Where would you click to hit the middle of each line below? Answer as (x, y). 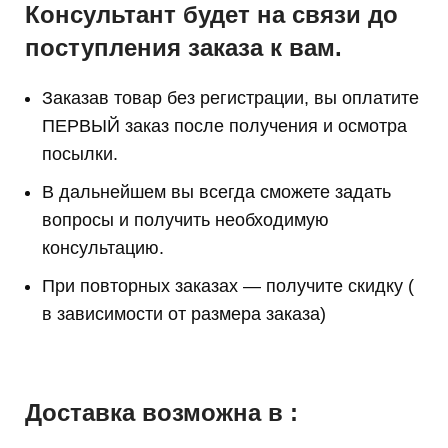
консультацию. (103, 248)
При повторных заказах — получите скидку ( (228, 286)
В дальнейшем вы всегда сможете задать (217, 192)
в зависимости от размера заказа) (184, 314)
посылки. (80, 154)
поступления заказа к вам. (184, 48)
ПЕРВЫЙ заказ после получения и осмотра (225, 126)
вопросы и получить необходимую (186, 220)
